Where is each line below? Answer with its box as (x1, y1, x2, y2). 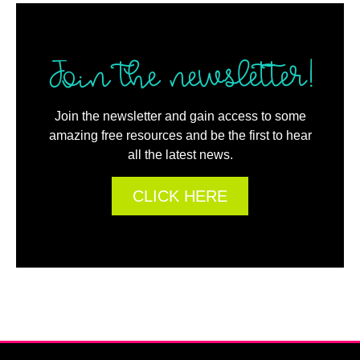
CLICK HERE (133, 186, 227, 205)
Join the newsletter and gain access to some (54, 108, 306, 123)
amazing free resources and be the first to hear (48, 128, 312, 142)
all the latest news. (127, 147, 233, 162)
